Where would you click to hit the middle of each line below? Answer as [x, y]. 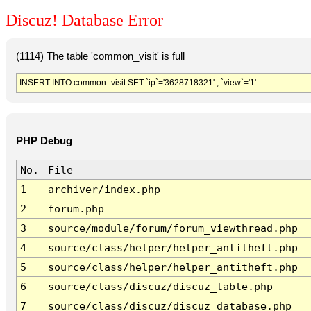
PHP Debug [44, 141]
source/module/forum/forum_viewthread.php [173, 228]
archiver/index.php [104, 190]
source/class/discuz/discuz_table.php [160, 287]
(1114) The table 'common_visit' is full [100, 56]
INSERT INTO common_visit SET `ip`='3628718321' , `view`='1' [137, 82]
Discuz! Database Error [84, 20]
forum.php [76, 209]
